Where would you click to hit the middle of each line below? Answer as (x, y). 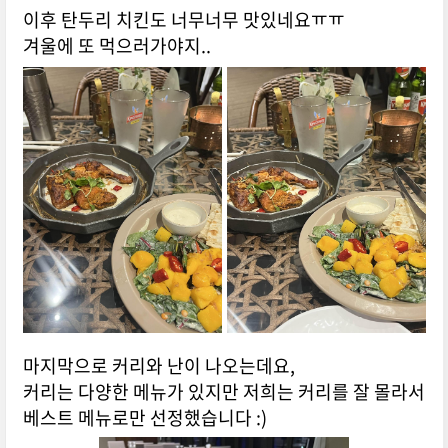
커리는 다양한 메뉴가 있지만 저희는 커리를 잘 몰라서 (223, 392)
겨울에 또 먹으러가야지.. (116, 46)
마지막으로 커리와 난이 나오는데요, (158, 366)
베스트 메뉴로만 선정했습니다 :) (144, 418)
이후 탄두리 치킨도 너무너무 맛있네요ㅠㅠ (183, 20)
